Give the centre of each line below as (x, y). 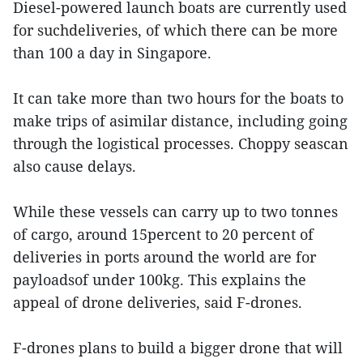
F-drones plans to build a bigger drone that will (178, 348)
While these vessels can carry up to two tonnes (175, 212)
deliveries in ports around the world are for (164, 257)
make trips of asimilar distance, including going (180, 121)
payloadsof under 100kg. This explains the (160, 280)
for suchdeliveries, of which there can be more (175, 30)
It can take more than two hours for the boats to (178, 98)
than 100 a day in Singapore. (112, 53)
